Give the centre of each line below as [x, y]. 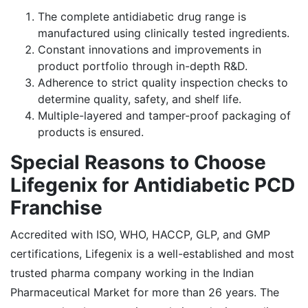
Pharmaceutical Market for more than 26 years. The [145, 292]
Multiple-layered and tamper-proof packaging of [164, 115]
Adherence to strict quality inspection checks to [163, 82]
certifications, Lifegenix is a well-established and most [152, 253]
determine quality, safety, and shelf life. [140, 99]
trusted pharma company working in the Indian [132, 273]
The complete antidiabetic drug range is [142, 16]
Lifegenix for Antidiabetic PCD [153, 185]
